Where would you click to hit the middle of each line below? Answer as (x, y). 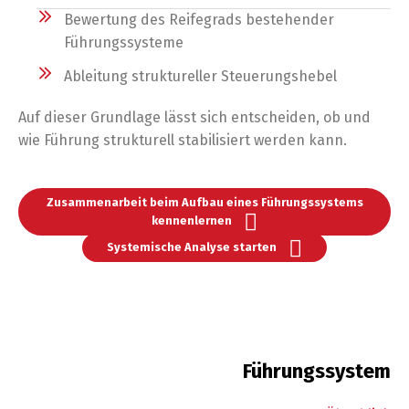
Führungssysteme (123, 42)
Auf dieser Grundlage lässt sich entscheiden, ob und (194, 117)
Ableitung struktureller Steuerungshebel (200, 76)
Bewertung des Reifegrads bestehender (199, 20)
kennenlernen (192, 220)
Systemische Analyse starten (192, 247)
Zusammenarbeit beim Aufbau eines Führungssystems (204, 202)
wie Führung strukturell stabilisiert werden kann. (183, 140)
